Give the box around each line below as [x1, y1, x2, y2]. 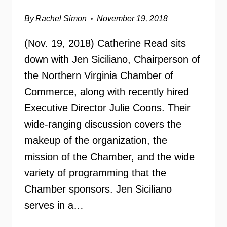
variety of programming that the [24, 167, 166, 178]
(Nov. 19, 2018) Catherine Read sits [24, 37, 186, 49]
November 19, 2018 [97, 14, 168, 23]
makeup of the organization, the [24, 135, 167, 146]
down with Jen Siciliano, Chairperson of [24, 54, 200, 65]
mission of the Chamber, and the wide [24, 151, 195, 162]
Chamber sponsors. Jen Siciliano [24, 183, 172, 195]
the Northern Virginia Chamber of [24, 70, 173, 81]
